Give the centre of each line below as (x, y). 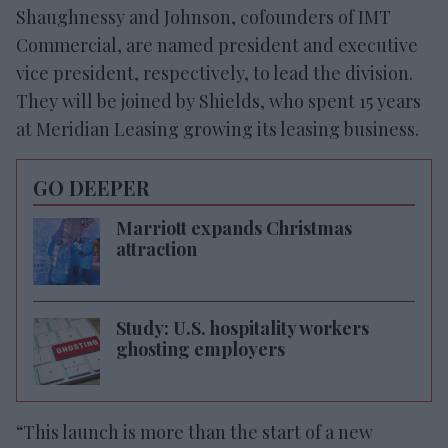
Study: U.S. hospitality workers (242, 327)
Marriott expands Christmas (234, 227)
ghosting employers (200, 348)
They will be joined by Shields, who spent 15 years (218, 100)
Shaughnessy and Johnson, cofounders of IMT (203, 16)
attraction (156, 248)
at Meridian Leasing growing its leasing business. (217, 128)
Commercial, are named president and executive (217, 44)
